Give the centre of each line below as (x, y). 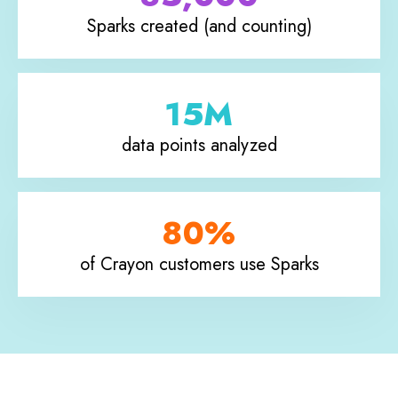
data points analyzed (199, 145)
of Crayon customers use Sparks (199, 264)
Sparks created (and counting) (199, 26)
